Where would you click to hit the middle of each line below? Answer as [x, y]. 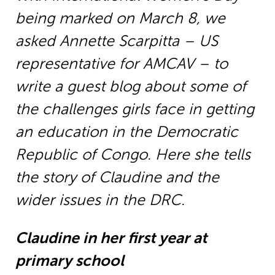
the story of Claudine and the [117, 177]
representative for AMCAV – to [121, 64]
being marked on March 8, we [120, 18]
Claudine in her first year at [111, 238]
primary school [69, 261]
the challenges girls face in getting [134, 109]
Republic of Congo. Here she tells [133, 155]
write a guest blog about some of [130, 87]
